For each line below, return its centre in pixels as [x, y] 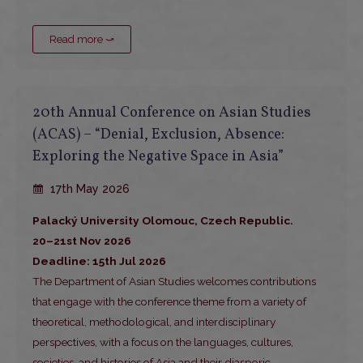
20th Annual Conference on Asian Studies [172, 113]
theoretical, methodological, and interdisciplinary [154, 322]
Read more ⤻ [82, 40]
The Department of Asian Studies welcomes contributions [174, 282]
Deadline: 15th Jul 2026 [99, 261]
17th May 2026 [88, 189]
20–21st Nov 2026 [82, 241]
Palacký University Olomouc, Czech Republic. [163, 221]
